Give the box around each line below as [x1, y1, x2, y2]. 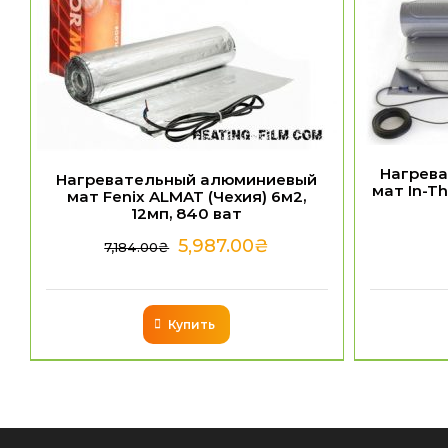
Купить [168, 316, 216, 332]
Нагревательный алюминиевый [56, 169, 318, 189]
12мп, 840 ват [131, 203, 243, 223]
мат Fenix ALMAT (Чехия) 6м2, [67, 186, 307, 206]
